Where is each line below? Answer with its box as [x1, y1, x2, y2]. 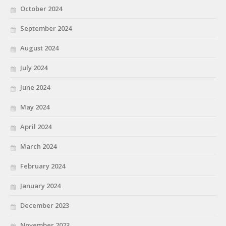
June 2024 [20, 82, 50, 92]
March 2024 [20, 141, 56, 151]
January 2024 [20, 181, 61, 190]
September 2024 [20, 23, 72, 33]
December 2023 [20, 200, 69, 210]
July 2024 [20, 63, 47, 72]
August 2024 [20, 43, 59, 52]
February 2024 [20, 161, 65, 171]
